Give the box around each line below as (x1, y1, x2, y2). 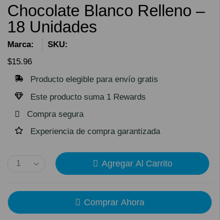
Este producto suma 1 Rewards (30, 92, 146, 102)
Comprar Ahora (84, 197, 144, 208)
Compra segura (27, 110, 83, 119)
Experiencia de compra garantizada (30, 127, 160, 137)
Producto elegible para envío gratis (30, 75, 158, 84)
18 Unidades (7, 18, 97, 36)
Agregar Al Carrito (101, 159, 172, 169)
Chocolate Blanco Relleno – (7, 1, 205, 20)
